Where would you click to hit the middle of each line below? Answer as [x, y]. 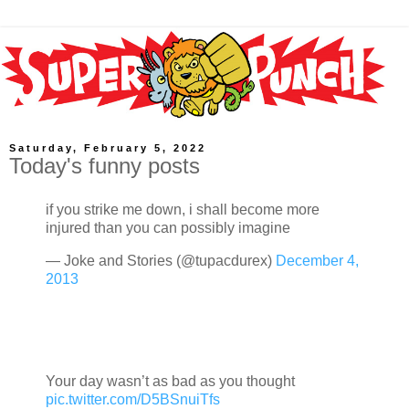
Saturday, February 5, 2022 [108, 148]
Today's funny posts [105, 166]
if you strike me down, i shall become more [183, 210]
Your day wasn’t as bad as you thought [170, 381]
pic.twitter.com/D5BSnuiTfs [133, 399]
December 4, [317, 260]
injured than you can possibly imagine [168, 228]
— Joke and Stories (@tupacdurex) [161, 260]
